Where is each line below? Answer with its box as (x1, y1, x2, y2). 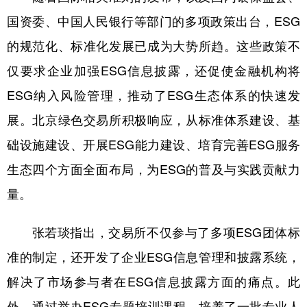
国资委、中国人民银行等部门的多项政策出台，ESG (7, 12, 300, 30)
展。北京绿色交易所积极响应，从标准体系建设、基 (7, 110, 300, 129)
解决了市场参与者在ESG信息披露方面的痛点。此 (7, 272, 300, 291)
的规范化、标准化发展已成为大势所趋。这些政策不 (7, 36, 300, 55)
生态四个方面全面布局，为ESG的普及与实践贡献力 (7, 160, 300, 178)
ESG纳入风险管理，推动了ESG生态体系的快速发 (7, 86, 300, 104)
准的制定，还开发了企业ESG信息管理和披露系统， (7, 247, 300, 266)
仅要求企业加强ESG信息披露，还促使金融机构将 (7, 61, 300, 79)
